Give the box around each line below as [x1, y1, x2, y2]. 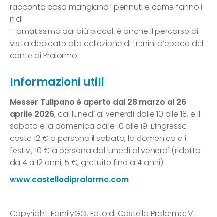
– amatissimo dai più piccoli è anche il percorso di [10, 25, 198, 37]
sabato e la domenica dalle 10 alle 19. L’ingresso [10, 120, 187, 132]
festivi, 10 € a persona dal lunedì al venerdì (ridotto [10, 144, 201, 156]
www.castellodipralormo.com [10, 173, 129, 185]
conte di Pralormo [10, 49, 77, 61]
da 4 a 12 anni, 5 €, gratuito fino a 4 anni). [10, 156, 165, 168]
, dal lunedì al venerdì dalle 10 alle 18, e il [54, 108, 200, 120]
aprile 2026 [10, 108, 54, 120]
